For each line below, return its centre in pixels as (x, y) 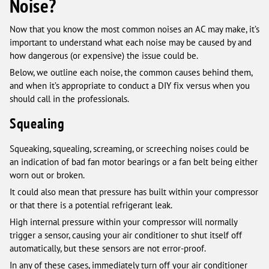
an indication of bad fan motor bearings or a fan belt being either (134, 162)
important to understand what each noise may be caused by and (131, 42)
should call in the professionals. (69, 98)
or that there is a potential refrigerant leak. (91, 205)
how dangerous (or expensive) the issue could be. (104, 55)
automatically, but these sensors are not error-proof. (108, 248)
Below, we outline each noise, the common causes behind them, (131, 72)
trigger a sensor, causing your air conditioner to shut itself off (126, 235)
